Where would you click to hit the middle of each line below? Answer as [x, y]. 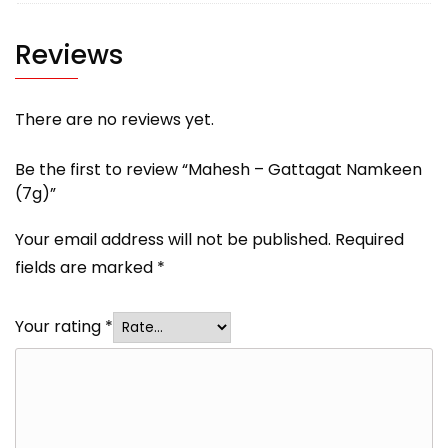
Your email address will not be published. [173, 240]
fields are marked [86, 268]
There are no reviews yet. [114, 120]
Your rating [60, 327]
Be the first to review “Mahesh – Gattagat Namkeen [218, 170]
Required [369, 240]
